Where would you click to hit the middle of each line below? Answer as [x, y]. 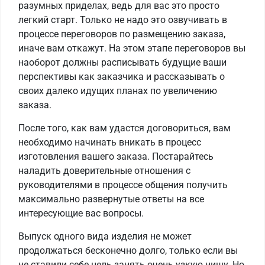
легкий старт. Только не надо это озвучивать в [123, 20]
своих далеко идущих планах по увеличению [118, 91]
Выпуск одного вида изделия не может [105, 237]
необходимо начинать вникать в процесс [110, 143]
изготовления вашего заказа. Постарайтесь [116, 157]
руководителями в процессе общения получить [123, 185]
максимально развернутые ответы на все [111, 199]
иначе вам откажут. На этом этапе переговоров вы [132, 49]
